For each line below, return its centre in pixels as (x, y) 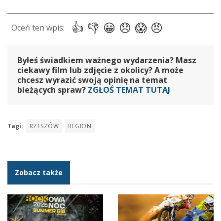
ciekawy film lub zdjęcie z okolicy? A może (100, 70)
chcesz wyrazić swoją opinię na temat (92, 80)
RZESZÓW (44, 126)
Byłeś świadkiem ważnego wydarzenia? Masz (107, 60)
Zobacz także (39, 172)
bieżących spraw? (53, 90)
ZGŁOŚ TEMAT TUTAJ (129, 90)
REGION (80, 126)
